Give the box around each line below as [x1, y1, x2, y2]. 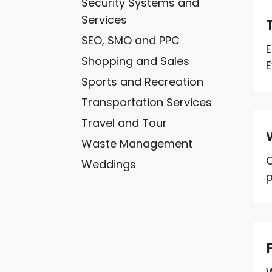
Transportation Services [81, 94, 212, 110]
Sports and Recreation [81, 73, 204, 89]
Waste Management [81, 135, 193, 151]
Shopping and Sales [81, 53, 190, 69]
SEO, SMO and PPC [81, 32, 180, 48]
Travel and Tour [81, 115, 168, 131]
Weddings [81, 156, 137, 172]
